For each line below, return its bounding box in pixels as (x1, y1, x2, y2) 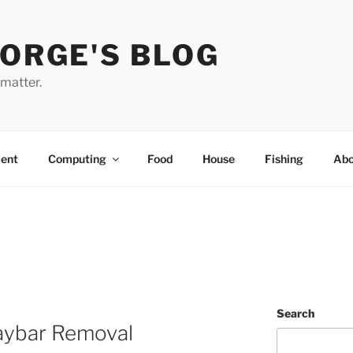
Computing (47, 151, 106, 165)
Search (276, 306, 314, 320)
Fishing (264, 151, 303, 165)
